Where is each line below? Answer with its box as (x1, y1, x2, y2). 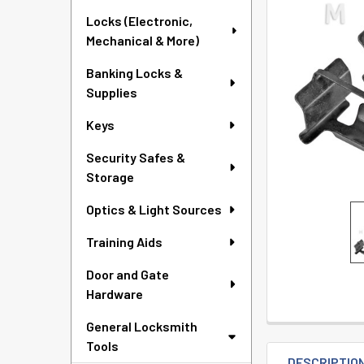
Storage (86, 169, 134, 184)
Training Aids (86, 234, 162, 249)
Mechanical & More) (86, 32, 199, 48)
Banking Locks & (86, 65, 183, 80)
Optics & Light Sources (86, 201, 222, 217)
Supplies (86, 84, 137, 100)
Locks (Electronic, (86, 13, 193, 28)
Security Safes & (86, 149, 185, 165)
